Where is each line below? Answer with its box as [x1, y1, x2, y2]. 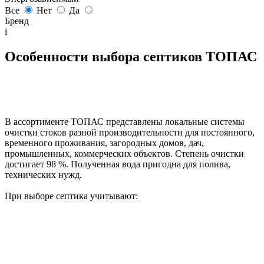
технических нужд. [5, 169, 82, 180]
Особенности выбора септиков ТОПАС [5, 48, 257, 64]
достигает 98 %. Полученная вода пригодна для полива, [5, 159, 230, 169]
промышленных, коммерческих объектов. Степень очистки [5, 148, 244, 159]
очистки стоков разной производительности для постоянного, [5, 127, 255, 137]
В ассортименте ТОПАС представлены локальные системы [5, 116, 245, 127]
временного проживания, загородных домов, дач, [5, 137, 204, 148]
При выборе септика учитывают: [5, 190, 138, 201]
